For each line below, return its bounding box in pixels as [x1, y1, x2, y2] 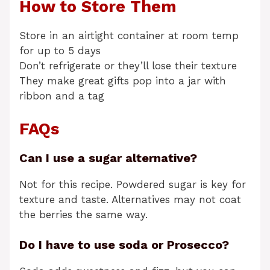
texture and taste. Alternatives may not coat [19, 193, 241, 206]
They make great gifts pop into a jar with [19, 75, 226, 87]
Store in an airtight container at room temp [19, 30, 239, 42]
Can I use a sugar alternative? [19, 150, 197, 165]
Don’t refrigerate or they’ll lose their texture [19, 60, 237, 72]
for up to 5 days [19, 45, 101, 57]
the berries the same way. [19, 208, 148, 221]
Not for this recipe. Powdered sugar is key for [19, 178, 246, 190]
